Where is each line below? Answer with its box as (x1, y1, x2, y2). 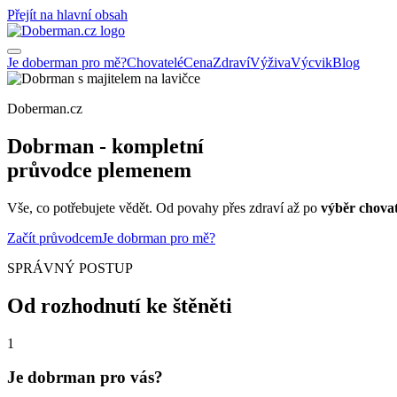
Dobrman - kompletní (7, 134, 204, 158)
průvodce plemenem (7, 158, 191, 182)
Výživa (250, 55, 291, 70)
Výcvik (291, 55, 332, 70)
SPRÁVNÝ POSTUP (7, 260, 133, 276)
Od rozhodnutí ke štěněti (7, 293, 232, 317)
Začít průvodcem (7, 230, 102, 245)
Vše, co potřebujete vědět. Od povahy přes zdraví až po (7, 199, 321, 215)
